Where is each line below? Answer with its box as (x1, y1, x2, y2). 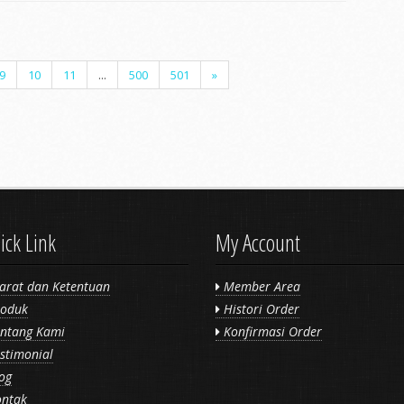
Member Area (220, 278, 300, 295)
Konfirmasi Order (220, 323, 322, 340)
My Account (216, 226, 300, 259)
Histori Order (220, 300, 299, 317)
